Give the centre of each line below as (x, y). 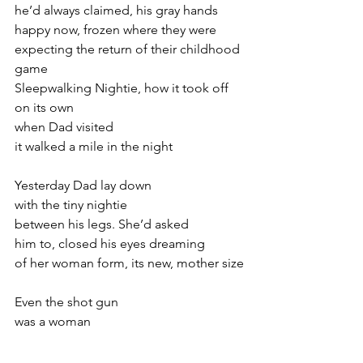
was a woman (53, 321)
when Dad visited (64, 127)
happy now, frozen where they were (115, 30)
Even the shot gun (66, 302)
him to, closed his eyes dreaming (110, 243)
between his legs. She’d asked (102, 224)
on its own (44, 107)
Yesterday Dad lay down (83, 185)
